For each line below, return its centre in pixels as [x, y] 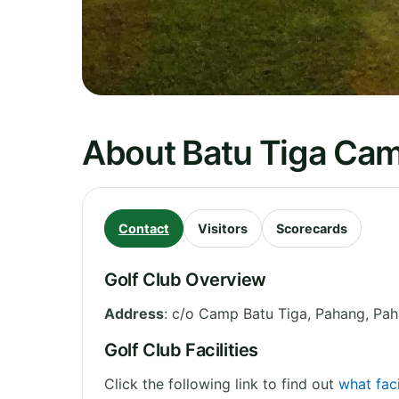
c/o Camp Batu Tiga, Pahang [269, 313]
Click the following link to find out [221, 383]
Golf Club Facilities [181, 350]
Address [134, 313]
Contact [144, 228]
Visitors [223, 228]
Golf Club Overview [185, 279]
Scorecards [312, 228]
